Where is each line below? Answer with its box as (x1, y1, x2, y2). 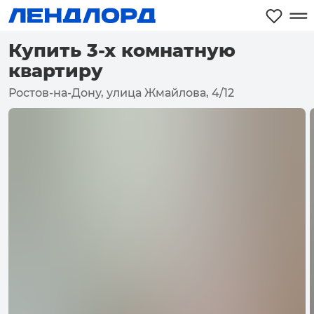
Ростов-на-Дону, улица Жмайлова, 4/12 (8, 86, 234, 100)
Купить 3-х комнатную (8, 39, 235, 62)
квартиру (8, 60, 103, 82)
